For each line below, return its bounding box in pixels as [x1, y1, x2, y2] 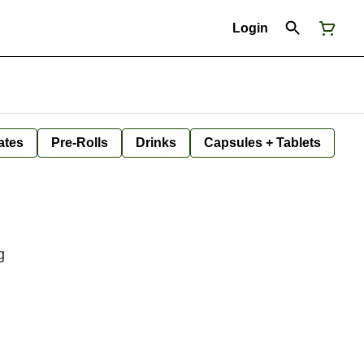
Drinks [136, 136, 176, 149]
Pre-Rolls [51, 136, 108, 149]
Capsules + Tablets [204, 136, 321, 149]
